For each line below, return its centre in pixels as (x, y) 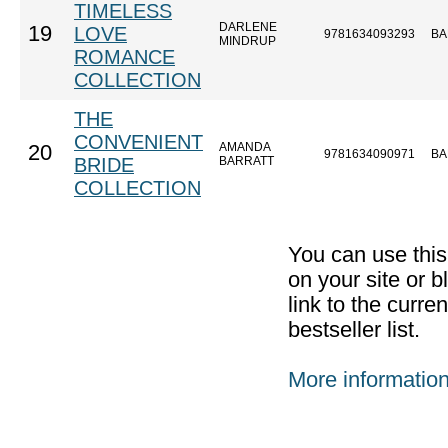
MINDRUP (247, 41)
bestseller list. (354, 330)
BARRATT (246, 161)
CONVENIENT (138, 142)
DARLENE (248, 27)
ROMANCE (124, 57)
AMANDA (244, 147)
